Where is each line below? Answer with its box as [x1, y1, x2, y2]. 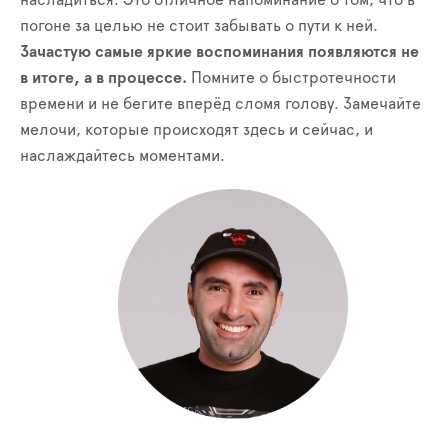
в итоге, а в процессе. [20, 70, 187, 87]
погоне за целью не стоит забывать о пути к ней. [20, 18, 378, 35]
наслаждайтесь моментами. [20, 148, 225, 165]
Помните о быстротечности [187, 70, 396, 87]
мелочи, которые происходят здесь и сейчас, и [20, 122, 373, 139]
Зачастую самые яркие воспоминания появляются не [20, 44, 419, 61]
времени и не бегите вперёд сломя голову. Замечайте [20, 96, 421, 113]
